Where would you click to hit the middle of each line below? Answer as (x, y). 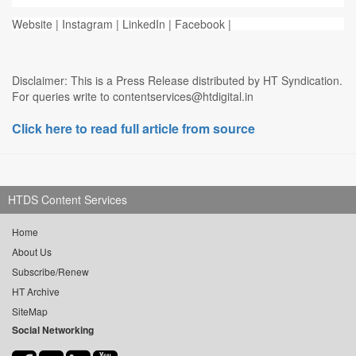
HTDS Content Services (68, 200)
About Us (32, 252)
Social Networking (53, 330)
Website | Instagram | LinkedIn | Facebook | (123, 24)
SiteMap (30, 311)
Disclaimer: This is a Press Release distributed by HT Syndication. (177, 81)
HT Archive (36, 292)
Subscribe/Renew (50, 272)
